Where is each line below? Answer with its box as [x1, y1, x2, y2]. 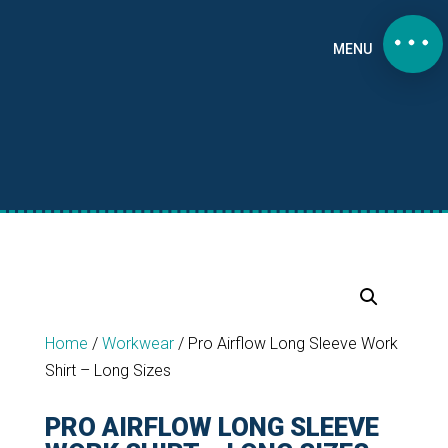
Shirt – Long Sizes [44, 361, 171, 380]
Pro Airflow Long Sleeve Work [187, 334, 398, 353]
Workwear [101, 334, 174, 353]
